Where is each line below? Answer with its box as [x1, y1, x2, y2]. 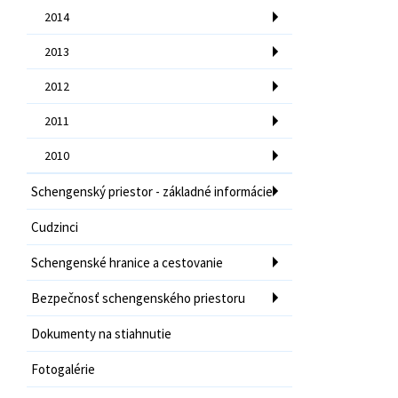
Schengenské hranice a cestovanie [31, 253, 223, 271]
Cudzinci [31, 218, 78, 235]
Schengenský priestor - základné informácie [31, 182, 273, 200]
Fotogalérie [31, 360, 95, 378]
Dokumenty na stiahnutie [31, 324, 171, 342]
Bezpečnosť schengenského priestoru [31, 289, 245, 306]
